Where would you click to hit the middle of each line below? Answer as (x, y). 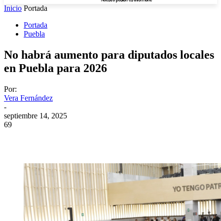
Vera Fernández (28, 98)
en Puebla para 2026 (55, 68)
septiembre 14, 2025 (36, 115)
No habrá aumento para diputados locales (109, 55)
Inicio (13, 8)
